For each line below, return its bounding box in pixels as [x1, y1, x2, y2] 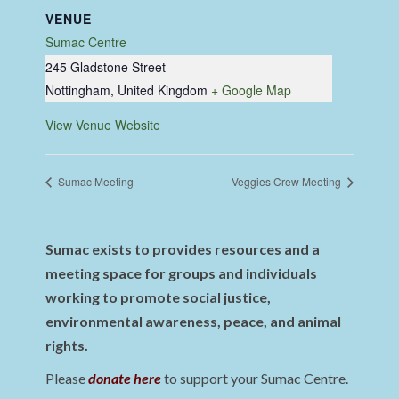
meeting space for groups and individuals [45, 264, 318, 281]
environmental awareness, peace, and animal [45, 312, 342, 330]
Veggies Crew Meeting [231, 173, 344, 189]
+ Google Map [211, 81, 292, 100]
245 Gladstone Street [45, 58, 167, 77]
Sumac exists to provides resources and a [45, 240, 321, 257]
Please [45, 369, 89, 387]
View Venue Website [45, 116, 161, 134]
